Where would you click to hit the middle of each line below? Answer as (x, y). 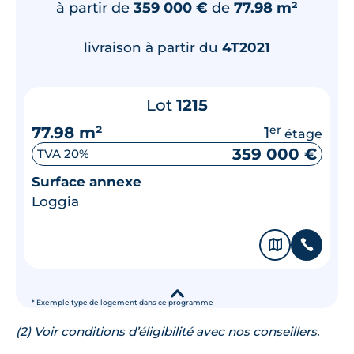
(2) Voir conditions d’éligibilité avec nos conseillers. (168, 331)
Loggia (55, 201)
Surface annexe (87, 181)
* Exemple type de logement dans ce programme (122, 302)
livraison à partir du (153, 47)
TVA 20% (63, 154)
